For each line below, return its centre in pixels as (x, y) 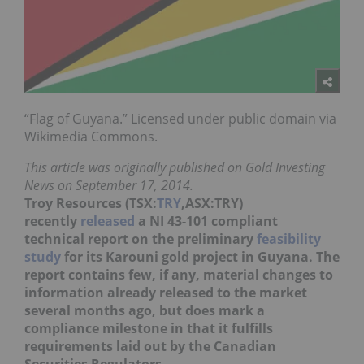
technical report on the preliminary (141, 239)
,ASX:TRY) (212, 204)
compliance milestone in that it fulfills (149, 329)
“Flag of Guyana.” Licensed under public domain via (180, 119)
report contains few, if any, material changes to (179, 275)
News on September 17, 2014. (109, 186)
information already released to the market (166, 293)
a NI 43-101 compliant (206, 221)
